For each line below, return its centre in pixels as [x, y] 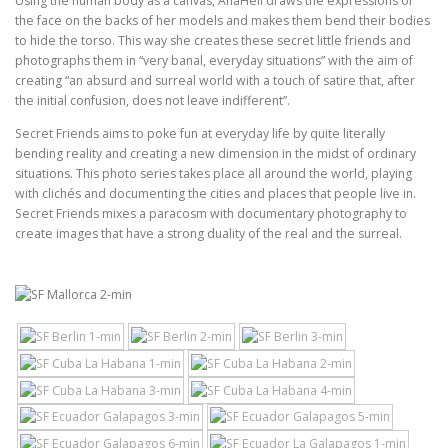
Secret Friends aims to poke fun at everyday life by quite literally [200, 134]
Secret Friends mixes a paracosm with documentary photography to [211, 214]
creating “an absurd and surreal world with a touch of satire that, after [215, 81]
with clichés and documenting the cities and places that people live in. [215, 194]
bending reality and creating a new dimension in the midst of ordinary [215, 154]
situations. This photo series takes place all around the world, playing [213, 174]
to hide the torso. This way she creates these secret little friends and [213, 41]
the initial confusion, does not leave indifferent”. [152, 101]
